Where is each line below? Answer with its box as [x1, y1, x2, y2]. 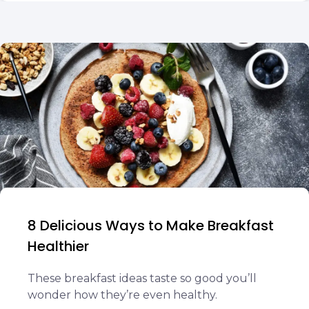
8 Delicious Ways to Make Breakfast [28, 216, 274, 235]
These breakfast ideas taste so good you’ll [28, 272, 257, 285]
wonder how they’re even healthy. [28, 288, 217, 301]
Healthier [28, 237, 89, 256]
